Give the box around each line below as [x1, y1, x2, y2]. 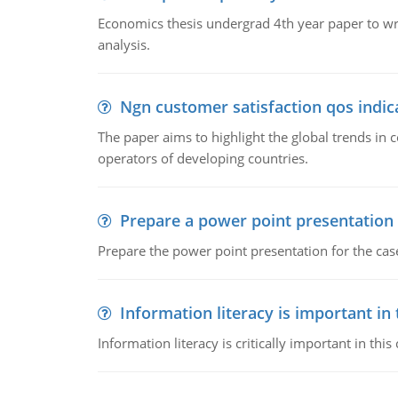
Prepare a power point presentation [119, 210, 394, 231]
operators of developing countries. [97, 149, 308, 167]
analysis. [97, 36, 150, 53]
